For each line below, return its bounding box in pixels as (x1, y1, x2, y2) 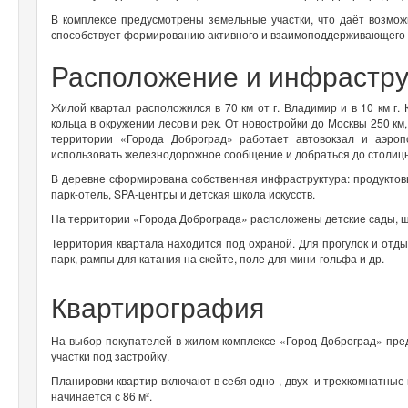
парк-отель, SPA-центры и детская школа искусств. (51, 185, 315, 201)
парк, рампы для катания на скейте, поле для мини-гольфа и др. (51, 250, 384, 266)
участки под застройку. (51, 347, 172, 363)
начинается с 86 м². (51, 387, 152, 403)
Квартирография (51, 286, 264, 326)
